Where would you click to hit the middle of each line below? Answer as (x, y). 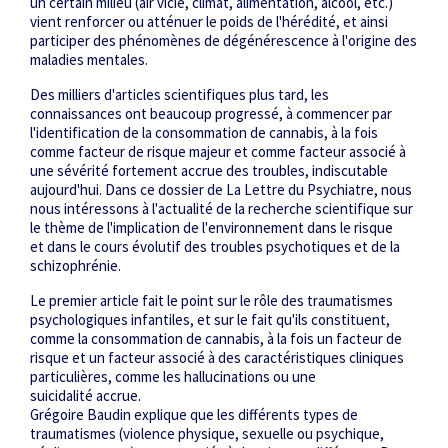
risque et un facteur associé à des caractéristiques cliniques (217, 358)
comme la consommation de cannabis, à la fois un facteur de (216, 339)
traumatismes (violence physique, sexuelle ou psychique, (207, 434)
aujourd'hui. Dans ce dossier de (128, 190)
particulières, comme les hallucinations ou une (173, 377)
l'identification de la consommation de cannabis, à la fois (204, 133)
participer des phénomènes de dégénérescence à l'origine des (223, 41)
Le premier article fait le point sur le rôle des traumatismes (211, 301)
